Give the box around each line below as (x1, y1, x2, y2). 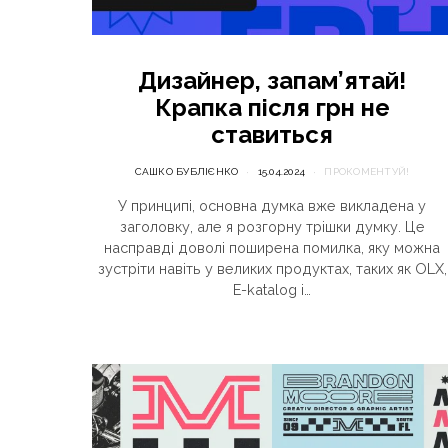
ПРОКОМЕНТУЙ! (324, 166, 410, 178)
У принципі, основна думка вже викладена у (118, 197, 426, 215)
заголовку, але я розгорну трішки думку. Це (119, 218, 425, 236)
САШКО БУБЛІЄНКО (134, 166, 239, 178)
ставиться (211, 120, 333, 150)
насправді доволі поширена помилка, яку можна (104, 239, 440, 257)
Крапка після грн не (154, 93, 390, 123)
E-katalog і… (233, 281, 311, 299)
